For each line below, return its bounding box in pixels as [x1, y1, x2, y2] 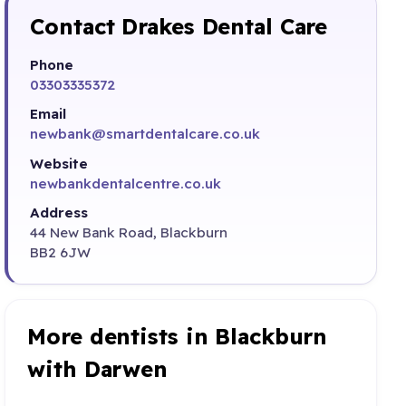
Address [30, 204, 89, 222]
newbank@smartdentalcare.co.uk [30, 125, 261, 143]
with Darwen [27, 354, 169, 382]
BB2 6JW [30, 244, 92, 262]
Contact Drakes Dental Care [30, 13, 328, 41]
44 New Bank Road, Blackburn [30, 224, 228, 242]
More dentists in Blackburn [27, 322, 328, 350]
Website [30, 154, 89, 172]
